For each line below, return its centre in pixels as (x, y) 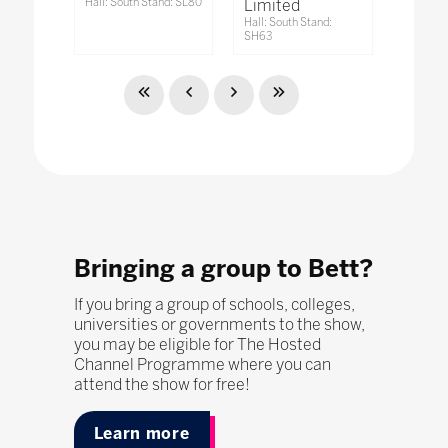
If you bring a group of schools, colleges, (214, 305)
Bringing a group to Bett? (223, 269)
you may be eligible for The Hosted (197, 345)
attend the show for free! (161, 385)
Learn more (141, 434)
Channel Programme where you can (202, 365)
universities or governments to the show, (219, 325)
